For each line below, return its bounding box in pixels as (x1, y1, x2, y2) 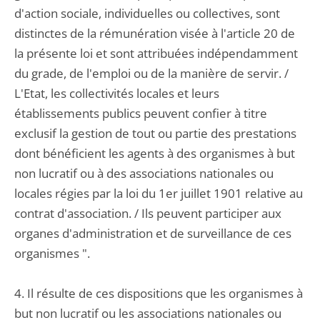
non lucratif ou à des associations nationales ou (14, 165, 274, 181)
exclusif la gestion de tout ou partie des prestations (14, 125, 296, 141)
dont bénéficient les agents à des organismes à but (14, 145, 295, 161)
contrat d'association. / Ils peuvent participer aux (14, 205, 281, 221)
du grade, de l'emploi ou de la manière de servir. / (14, 65, 289, 81)
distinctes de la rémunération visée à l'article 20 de (14, 25, 295, 41)
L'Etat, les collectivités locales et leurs (14, 85, 219, 101)
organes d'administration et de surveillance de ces (14, 225, 291, 241)
